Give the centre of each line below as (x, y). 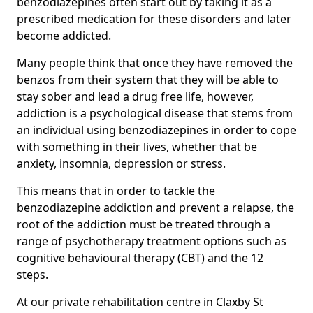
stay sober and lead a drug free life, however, (135, 96)
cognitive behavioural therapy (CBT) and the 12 (140, 257)
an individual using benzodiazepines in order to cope (156, 130)
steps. (32, 274)
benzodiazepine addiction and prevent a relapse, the (155, 207)
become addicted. (64, 35)
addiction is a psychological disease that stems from (155, 113)
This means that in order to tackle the (116, 190)
